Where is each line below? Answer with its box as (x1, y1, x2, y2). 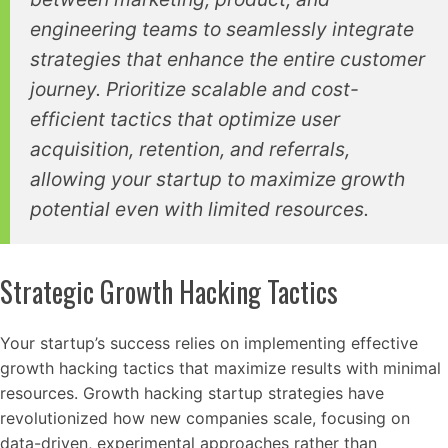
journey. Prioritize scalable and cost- (30, 76, 359, 101)
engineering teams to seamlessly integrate (30, 16, 414, 41)
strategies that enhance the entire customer (30, 46, 425, 71)
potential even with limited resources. (30, 196, 369, 221)
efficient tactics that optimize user (30, 106, 340, 131)
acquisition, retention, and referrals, (30, 136, 350, 161)
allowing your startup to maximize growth (30, 166, 405, 191)
